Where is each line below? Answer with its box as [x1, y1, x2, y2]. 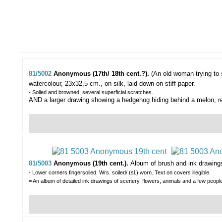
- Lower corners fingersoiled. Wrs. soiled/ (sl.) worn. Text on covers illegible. [29, 169, 211, 176]
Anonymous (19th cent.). [54, 160, 130, 167]
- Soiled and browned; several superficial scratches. [29, 89, 153, 96]
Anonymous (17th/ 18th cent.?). [54, 70, 151, 78]
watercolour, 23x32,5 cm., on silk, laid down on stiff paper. [29, 80, 195, 88]
